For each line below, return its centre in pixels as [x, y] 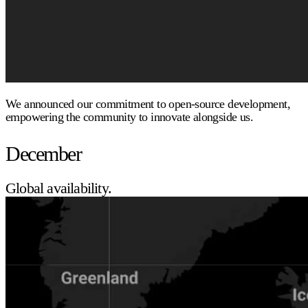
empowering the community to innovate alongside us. [129, 117]
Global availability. [58, 188]
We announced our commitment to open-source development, [148, 104]
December [43, 154]
